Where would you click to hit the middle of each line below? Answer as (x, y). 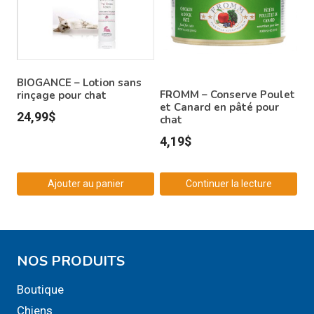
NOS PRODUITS (71, 261)
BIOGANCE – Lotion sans (79, 83)
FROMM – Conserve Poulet (227, 94)
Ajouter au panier (86, 184)
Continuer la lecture (228, 184)
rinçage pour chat (62, 96)
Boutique (40, 289)
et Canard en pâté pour (219, 107)
